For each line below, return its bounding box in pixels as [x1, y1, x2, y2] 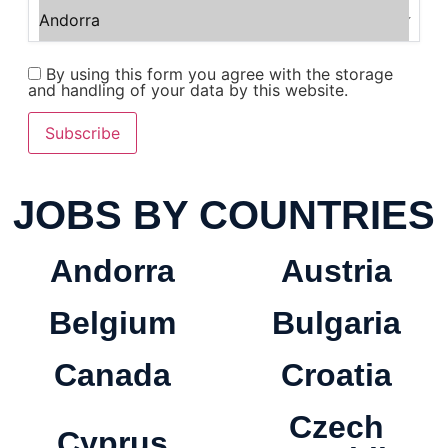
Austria [280, 253, 392, 290]
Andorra [49, 253, 175, 290]
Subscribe [45, 123, 120, 144]
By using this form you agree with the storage [41, 64, 393, 85]
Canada [53, 357, 171, 394]
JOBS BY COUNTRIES [13, 193, 435, 238]
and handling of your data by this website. [28, 80, 348, 101]
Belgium [48, 305, 176, 342]
